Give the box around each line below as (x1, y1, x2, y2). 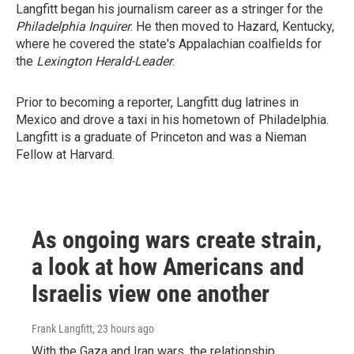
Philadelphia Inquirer (16, 19, 130, 34)
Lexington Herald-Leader (36, 54, 172, 69)
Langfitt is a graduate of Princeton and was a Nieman (16, 130, 307, 145)
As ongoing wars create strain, (32, 226, 322, 254)
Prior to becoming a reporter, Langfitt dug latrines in (16, 95, 299, 110)
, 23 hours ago (92, 322, 154, 335)
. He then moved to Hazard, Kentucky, (130, 19, 334, 34)
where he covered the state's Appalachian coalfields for (16, 36, 322, 51)
